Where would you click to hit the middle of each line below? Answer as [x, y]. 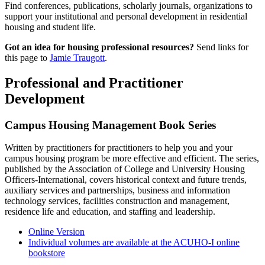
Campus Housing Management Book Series [110, 125]
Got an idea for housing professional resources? [99, 47]
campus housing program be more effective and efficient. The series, [132, 159]
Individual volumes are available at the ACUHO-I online [134, 243]
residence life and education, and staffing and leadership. [110, 212]
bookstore [47, 253]
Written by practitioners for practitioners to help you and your [119, 148]
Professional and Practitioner [94, 83]
